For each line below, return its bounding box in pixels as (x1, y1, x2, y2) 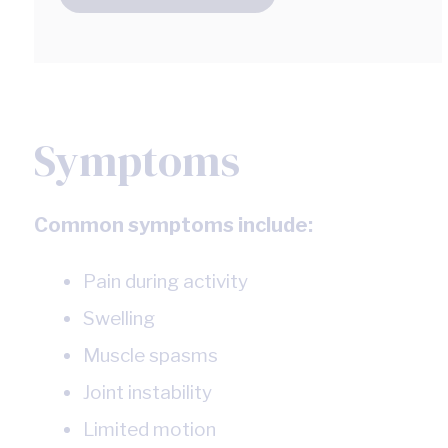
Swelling (82, 307, 155, 331)
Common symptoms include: (33, 213, 313, 238)
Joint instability (82, 381, 212, 405)
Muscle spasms (82, 344, 218, 368)
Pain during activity (82, 270, 248, 294)
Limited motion (82, 418, 216, 442)
